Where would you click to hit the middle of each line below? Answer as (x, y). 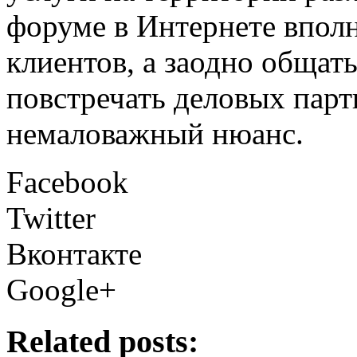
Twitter (51, 218)
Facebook (67, 182)
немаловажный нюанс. (155, 133)
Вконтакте (74, 253)
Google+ (61, 289)
